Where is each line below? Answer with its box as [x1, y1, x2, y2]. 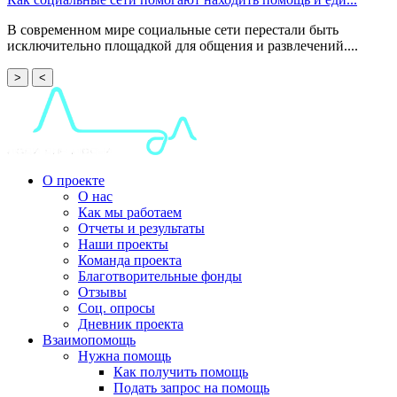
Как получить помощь [113, 363, 248, 379]
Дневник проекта [78, 315, 183, 331]
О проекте [43, 172, 105, 188]
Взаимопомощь [43, 331, 136, 347]
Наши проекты [78, 236, 168, 252]
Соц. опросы [78, 300, 155, 315]
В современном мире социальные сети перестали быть [7, 21, 339, 37]
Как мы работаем [78, 204, 182, 220]
